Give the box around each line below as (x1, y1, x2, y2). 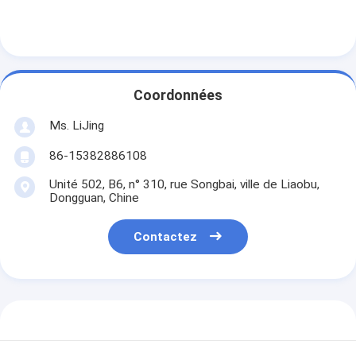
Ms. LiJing (48, 118, 104, 133)
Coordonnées (133, 87, 222, 104)
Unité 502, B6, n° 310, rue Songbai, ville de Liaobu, (48, 177, 319, 192)
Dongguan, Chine (48, 191, 139, 206)
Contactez (133, 230, 198, 245)
